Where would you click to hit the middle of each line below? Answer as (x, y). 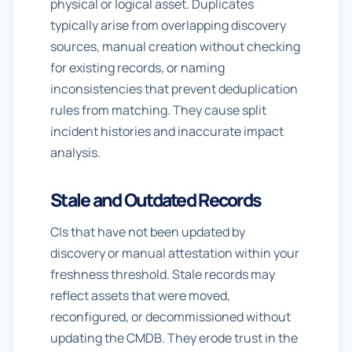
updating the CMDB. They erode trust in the (174, 338)
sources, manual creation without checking (175, 46)
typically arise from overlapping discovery (168, 25)
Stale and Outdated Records (156, 200)
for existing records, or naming (137, 68)
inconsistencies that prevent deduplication (174, 89)
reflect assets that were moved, (140, 295)
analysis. (75, 152)
